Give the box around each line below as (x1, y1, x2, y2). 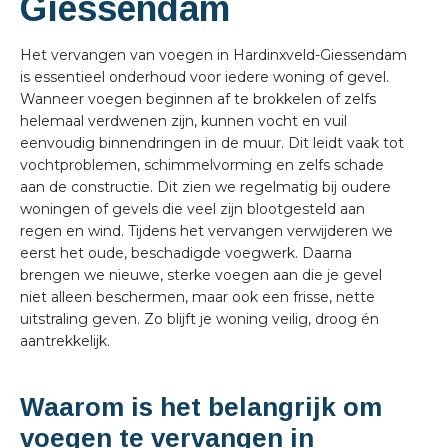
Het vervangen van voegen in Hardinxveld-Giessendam (20, 45, 407, 64)
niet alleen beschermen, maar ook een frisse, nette (20, 287, 375, 306)
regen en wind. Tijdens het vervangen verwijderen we (20, 221, 393, 240)
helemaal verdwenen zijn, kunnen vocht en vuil (20, 111, 347, 130)
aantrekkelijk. (20, 331, 110, 350)
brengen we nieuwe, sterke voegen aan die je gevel (20, 265, 382, 284)
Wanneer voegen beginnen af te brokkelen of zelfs (20, 89, 376, 108)
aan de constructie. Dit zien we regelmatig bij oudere (20, 177, 391, 196)
